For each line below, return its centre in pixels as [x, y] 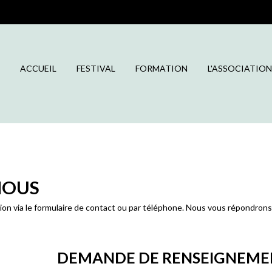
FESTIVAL [96, 68]
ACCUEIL [38, 68]
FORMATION [161, 68]
